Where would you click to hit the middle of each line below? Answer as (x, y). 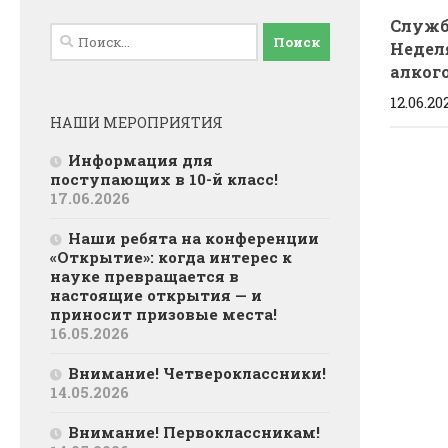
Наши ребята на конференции (193, 238)
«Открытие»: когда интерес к (171, 257)
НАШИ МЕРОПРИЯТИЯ (136, 123)
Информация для (140, 160)
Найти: (78, 34)
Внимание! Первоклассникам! (194, 432)
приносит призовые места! (163, 314)
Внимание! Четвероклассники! (197, 373)
